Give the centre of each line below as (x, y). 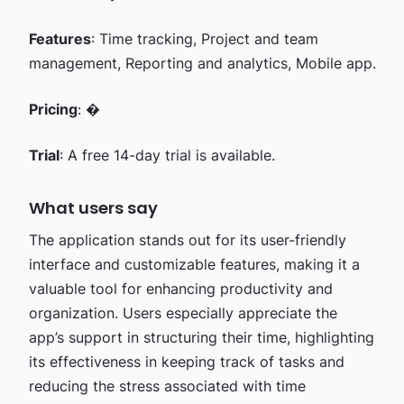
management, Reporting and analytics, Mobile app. (202, 63)
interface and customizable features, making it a (194, 264)
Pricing (53, 109)
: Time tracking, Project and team (204, 38)
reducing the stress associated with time (167, 386)
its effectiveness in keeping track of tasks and (186, 361)
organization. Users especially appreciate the (183, 312)
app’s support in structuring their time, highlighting (201, 337)
